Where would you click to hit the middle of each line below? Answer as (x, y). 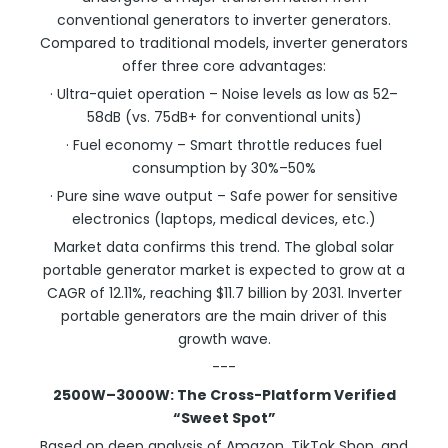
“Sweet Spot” (224, 418)
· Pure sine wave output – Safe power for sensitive (224, 196)
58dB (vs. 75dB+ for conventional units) (224, 117)
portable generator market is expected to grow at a (224, 270)
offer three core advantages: (224, 66)
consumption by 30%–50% (224, 168)
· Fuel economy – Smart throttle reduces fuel (224, 145)
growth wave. (224, 339)
